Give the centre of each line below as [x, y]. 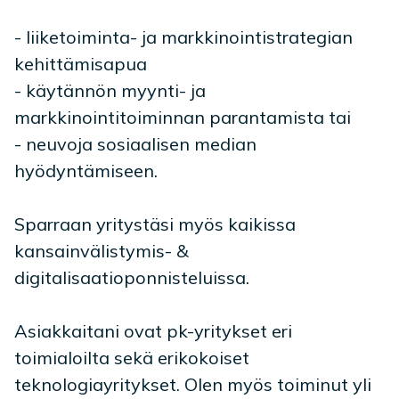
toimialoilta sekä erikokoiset [132, 358]
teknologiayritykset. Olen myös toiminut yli [193, 384]
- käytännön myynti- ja [110, 90]
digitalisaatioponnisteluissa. [132, 277]
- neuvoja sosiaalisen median [135, 144]
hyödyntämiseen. [86, 171]
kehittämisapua [81, 64]
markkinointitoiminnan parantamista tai [183, 117]
